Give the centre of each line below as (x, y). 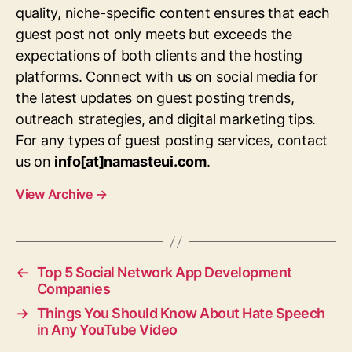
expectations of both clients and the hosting (159, 56)
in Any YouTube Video (107, 330)
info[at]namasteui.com (130, 162)
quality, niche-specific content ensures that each (173, 13)
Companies (73, 289)
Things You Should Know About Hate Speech (181, 313)
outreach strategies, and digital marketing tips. (166, 119)
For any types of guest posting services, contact (172, 141)
